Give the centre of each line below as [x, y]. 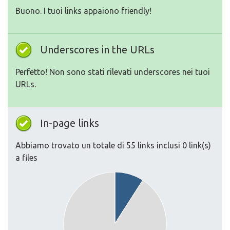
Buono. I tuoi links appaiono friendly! [83, 11]
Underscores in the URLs [97, 50]
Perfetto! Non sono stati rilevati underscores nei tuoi [113, 72]
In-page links [70, 123]
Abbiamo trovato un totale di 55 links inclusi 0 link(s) [113, 145]
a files [26, 158]
